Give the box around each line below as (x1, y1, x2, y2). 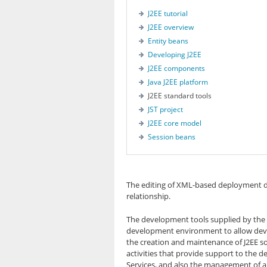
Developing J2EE (148, 49, 201, 60)
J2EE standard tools (148, 91, 212, 101)
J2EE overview (148, 22, 194, 32)
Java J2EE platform (148, 77, 208, 87)
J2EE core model (148, 118, 201, 128)
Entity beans (148, 36, 188, 46)
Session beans (148, 132, 195, 142)
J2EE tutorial (148, 8, 188, 18)
